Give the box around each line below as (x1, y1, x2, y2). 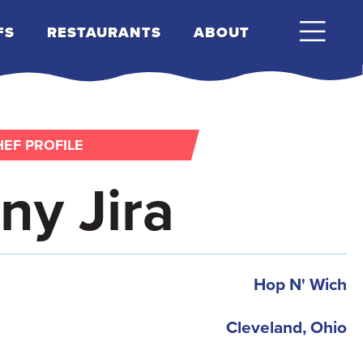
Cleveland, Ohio (225, 314, 347, 340)
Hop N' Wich (253, 271, 347, 297)
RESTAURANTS (47, 22, 161, 43)
